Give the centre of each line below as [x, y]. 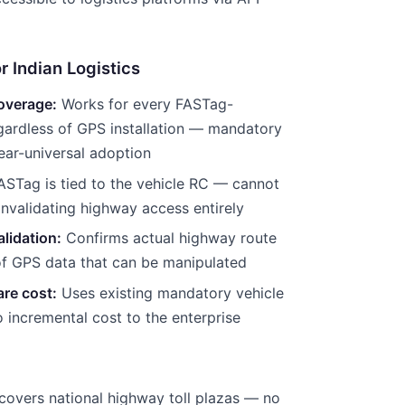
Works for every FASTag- [145, 104]
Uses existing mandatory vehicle [170, 292]
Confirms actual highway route [169, 238]
